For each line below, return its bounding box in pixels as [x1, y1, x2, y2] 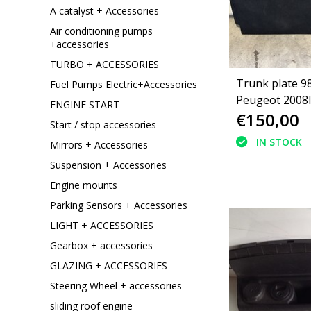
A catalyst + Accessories [50, 3, 159, 17]
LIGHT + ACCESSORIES [50, 218, 153, 232]
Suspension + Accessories [50, 158, 167, 171]
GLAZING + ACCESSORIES [50, 258, 167, 272]
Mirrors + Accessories [50, 137, 148, 151]
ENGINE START [50, 97, 119, 111]
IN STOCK [255, 135, 302, 149]
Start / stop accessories [50, 117, 156, 131]
